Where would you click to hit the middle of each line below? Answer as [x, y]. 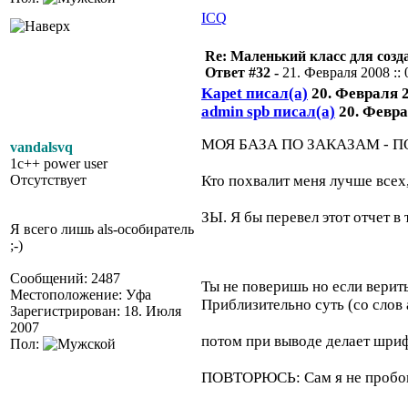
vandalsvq [41, 147]
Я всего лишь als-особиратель [102, 229]
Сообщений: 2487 [65, 278]
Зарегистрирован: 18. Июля [96, 311]
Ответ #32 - [244, 72]
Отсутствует [48, 180]
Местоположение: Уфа [81, 295]
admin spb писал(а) [268, 112]
